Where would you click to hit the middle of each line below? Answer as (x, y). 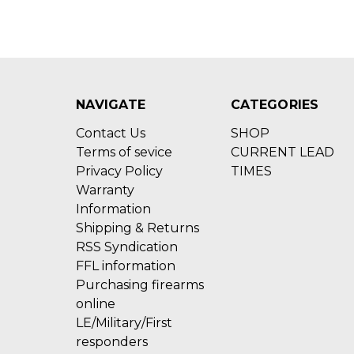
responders (112, 341)
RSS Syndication (127, 247)
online (96, 303)
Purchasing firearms (140, 284)
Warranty (105, 190)
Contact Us (111, 133)
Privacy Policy (119, 171)
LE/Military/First (124, 322)
